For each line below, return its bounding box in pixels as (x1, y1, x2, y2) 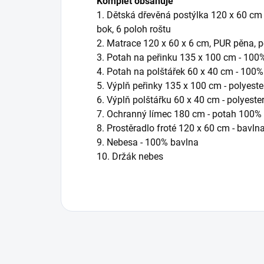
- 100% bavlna (140, 136, 199, 148)
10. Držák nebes (97, 150, 163, 162)
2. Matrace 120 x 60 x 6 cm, (97, 37, 213, 49)
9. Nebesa (97, 136, 140, 148)
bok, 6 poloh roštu (97, 23, 171, 35)
